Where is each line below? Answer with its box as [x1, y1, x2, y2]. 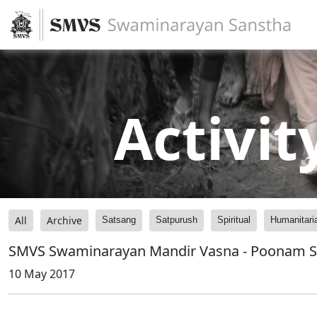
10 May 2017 [8, 266, 75, 282]
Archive [47, 214, 82, 227]
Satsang [102, 214, 136, 225]
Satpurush [156, 214, 197, 225]
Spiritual [217, 214, 250, 225]
